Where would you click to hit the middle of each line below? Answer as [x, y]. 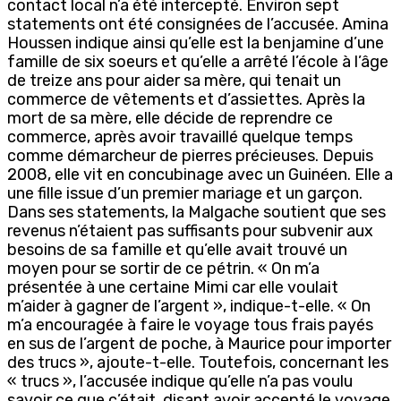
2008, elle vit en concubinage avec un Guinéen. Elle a [200, 174]
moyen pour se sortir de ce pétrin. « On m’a [163, 268]
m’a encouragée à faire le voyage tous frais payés [190, 324]
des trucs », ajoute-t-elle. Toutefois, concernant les [198, 362]
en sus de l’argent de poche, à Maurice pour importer [199, 343]
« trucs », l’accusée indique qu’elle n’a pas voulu [180, 381]
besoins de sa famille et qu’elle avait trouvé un [177, 249]
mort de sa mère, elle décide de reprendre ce [170, 118]
